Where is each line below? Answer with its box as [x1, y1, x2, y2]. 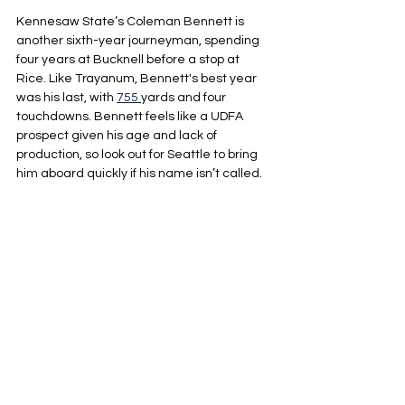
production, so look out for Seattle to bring [16, 148, 260, 161]
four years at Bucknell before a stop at [16, 53, 242, 66]
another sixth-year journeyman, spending [16, 34, 262, 47]
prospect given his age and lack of [16, 129, 220, 142]
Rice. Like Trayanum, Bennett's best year [16, 72, 259, 85]
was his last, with [16, 91, 117, 104]
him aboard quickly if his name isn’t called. [16, 167, 262, 180]
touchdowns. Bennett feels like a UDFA [16, 110, 246, 123]
